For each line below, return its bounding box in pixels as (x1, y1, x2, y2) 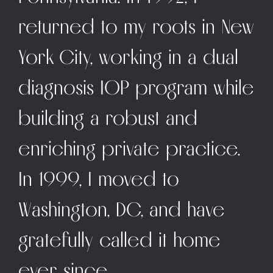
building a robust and (18, 105, 197, 131)
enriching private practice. (18, 136, 240, 161)
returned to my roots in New (18, 14, 254, 40)
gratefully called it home (18, 227, 221, 253)
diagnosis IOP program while (18, 75, 254, 101)
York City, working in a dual (18, 44, 238, 70)
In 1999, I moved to (18, 166, 179, 192)
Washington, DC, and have (18, 197, 225, 222)
